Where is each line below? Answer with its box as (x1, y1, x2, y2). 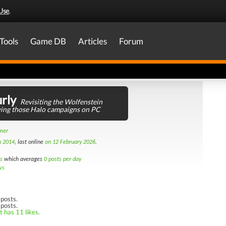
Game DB (30, 36, 66, 46)
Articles (78, 36, 107, 46)
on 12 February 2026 (45, 139, 95, 145)
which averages (3, 156, 44, 162)
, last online (15, 139, 45, 145)
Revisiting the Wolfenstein (20, 97, 102, 106)
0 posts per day (44, 156, 81, 162)
